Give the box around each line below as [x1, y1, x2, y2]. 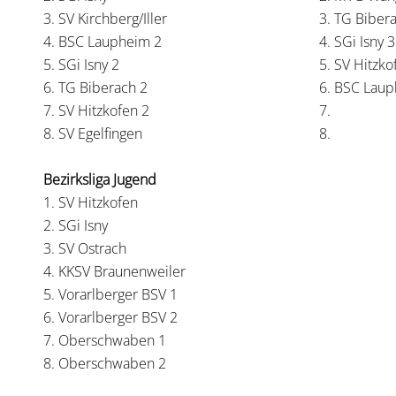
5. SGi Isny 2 [43, 55, 119, 74]
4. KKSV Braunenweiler [43, 262, 186, 281]
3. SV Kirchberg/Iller [43, 9, 167, 28]
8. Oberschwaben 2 [43, 354, 166, 373]
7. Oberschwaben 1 [43, 331, 166, 350]
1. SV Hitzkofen [43, 193, 138, 212]
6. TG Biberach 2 [43, 78, 148, 97]
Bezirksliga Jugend [43, 170, 156, 189]
